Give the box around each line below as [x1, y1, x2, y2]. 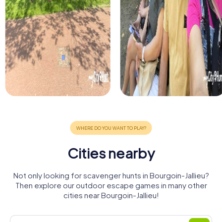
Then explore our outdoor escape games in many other [15, 180, 207, 190]
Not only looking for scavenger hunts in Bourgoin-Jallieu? [13, 170, 209, 180]
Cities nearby [67, 144, 155, 162]
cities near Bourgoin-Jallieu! [63, 190, 159, 200]
